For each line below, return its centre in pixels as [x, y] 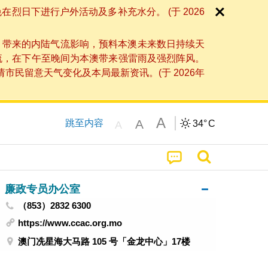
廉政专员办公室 [42, 188]
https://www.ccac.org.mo [70, 223]
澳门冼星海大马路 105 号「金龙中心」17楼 [104, 242]
